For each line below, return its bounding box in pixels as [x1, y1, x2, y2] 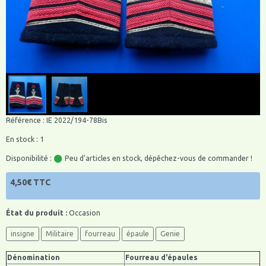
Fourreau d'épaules [125, 254, 198, 262]
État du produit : [6, 208, 67, 217]
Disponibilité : [6, 154, 52, 163]
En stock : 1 [6, 135, 44, 144]
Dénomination [7, 254, 60, 262]
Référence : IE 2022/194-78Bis [6, 116, 107, 125]
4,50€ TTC [10, 178, 50, 188]
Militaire [46, 230, 74, 238]
